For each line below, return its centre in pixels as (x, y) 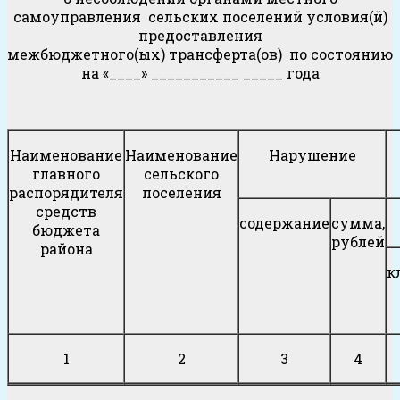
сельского (181, 174)
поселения (181, 193)
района (66, 249)
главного (66, 174)
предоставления (200, 36)
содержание (284, 223)
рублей (358, 242)
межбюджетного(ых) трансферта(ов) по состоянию (200, 54)
